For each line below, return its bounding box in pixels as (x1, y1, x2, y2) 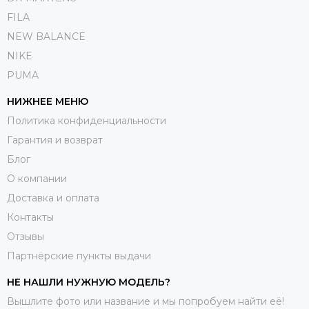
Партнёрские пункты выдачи (7, 249, 151, 262)
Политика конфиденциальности (7, 114, 166, 127)
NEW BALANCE (7, 30, 86, 43)
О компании (7, 172, 67, 185)
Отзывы (7, 230, 44, 243)
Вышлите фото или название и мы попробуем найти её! (7, 295, 284, 308)
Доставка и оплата (7, 191, 99, 204)
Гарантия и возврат (7, 133, 103, 146)
